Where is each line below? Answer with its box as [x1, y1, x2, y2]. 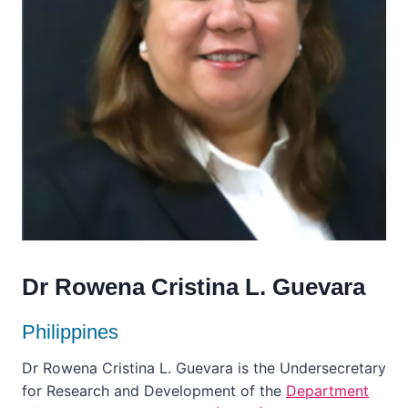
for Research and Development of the [22, 382, 286, 400]
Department [286, 382, 369, 400]
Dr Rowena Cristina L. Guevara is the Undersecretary [22, 359, 386, 377]
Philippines [22, 321, 118, 343]
